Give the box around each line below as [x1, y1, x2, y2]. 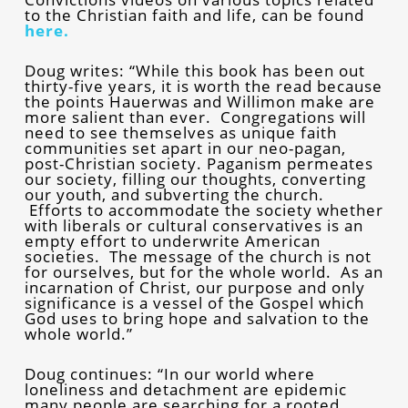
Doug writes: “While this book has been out [24, 60, 365, 81]
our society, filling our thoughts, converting [24, 168, 366, 189]
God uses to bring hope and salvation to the [24, 308, 370, 329]
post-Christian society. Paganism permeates [24, 153, 373, 174]
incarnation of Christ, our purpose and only [24, 277, 365, 298]
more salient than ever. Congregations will [24, 107, 366, 127]
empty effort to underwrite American [24, 230, 321, 251]
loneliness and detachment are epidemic [24, 379, 347, 400]
